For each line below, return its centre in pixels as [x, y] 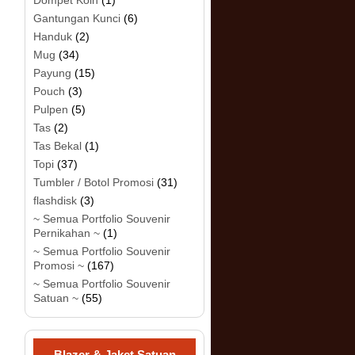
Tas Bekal [57, 146]
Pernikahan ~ [67, 233]
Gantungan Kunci [77, 18]
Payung [52, 73]
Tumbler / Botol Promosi [94, 182]
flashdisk [55, 200]
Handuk [53, 36]
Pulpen [51, 109]
